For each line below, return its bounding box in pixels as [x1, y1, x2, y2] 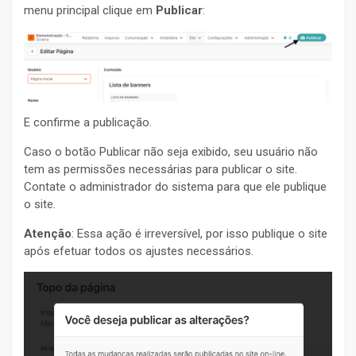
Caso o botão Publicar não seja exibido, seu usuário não [24, 145, 318, 160]
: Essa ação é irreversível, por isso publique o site [72, 226, 327, 242]
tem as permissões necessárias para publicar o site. [24, 162, 297, 177]
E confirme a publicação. [24, 115, 152, 130]
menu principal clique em [24, 3, 156, 18]
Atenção [24, 226, 72, 242]
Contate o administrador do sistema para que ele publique [24, 180, 327, 195]
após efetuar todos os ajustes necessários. [24, 244, 253, 259]
